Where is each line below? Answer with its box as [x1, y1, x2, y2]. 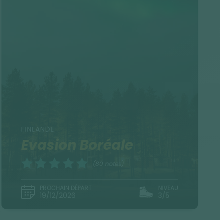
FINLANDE [21, 124, 55, 134]
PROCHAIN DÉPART [39, 184, 92, 192]
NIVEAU [158, 184, 178, 192]
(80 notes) [92, 160, 124, 168]
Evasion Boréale [21, 136, 133, 155]
